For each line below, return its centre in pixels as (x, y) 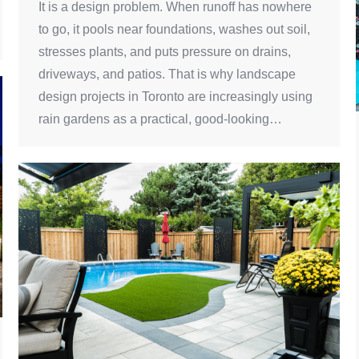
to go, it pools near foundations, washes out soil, (174, 30)
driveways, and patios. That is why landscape (167, 75)
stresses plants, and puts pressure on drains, (165, 52)
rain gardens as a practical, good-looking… (160, 119)
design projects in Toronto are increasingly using (175, 97)
